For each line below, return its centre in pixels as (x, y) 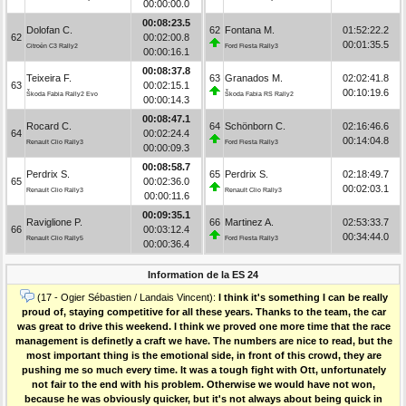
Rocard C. (49, 126)
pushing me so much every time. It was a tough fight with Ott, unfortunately (203, 369)
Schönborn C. (255, 126)
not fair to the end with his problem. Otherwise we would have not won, (203, 384)
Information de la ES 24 (203, 274)
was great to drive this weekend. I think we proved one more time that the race (203, 326)
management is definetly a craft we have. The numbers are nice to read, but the (203, 340)
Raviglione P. (54, 222)
